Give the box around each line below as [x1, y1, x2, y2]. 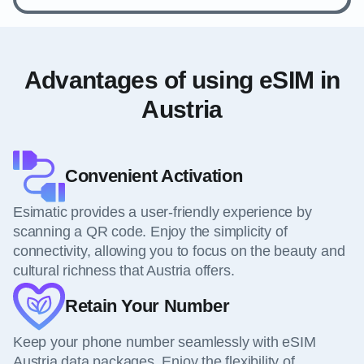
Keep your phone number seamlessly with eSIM [13, 334, 316, 351]
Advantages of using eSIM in [24, 67, 340, 94]
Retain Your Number [65, 296, 230, 317]
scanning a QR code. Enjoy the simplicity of [13, 223, 288, 240]
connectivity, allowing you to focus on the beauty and [13, 243, 345, 260]
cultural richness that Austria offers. [13, 262, 235, 279]
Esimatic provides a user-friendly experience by [13, 204, 312, 221]
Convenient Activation [65, 166, 243, 187]
